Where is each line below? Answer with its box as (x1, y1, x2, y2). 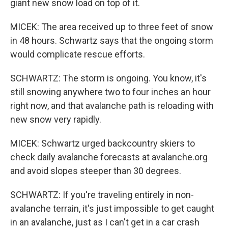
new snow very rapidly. (10, 114, 101, 125)
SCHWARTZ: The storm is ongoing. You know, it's (10, 73, 207, 83)
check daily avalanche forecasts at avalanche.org (10, 152, 208, 162)
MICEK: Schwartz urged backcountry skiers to (10, 138, 195, 149)
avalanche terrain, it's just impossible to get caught (10, 203, 214, 214)
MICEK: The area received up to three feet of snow (10, 21, 213, 32)
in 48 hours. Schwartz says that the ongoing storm (10, 35, 213, 46)
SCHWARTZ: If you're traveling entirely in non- (10, 189, 194, 200)
